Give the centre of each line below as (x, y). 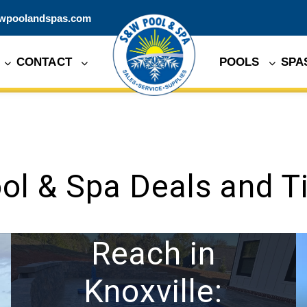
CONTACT (46, 62)
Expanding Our (153, 216)
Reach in (153, 254)
